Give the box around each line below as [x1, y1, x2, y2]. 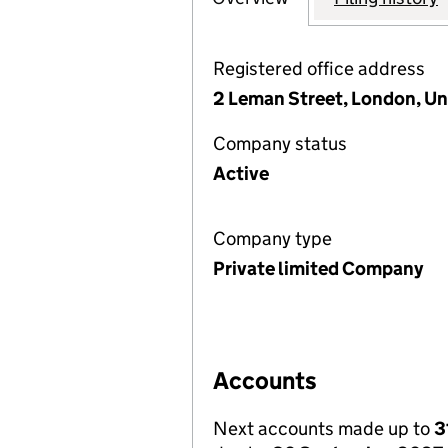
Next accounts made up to [213, 417, 434, 440]
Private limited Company [213, 257, 423, 280]
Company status [213, 132, 347, 155]
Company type [213, 227, 332, 250]
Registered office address [213, 57, 425, 80]
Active [213, 162, 269, 185]
